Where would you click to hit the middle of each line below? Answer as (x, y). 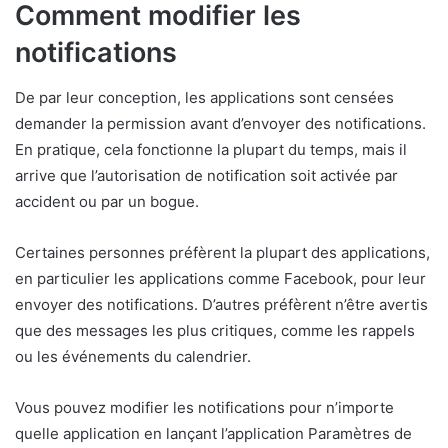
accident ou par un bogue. (107, 201)
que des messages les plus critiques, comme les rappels (215, 330)
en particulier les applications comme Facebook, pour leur (220, 278)
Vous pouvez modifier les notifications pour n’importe (204, 407)
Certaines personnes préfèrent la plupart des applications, (222, 252)
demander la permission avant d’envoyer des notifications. (220, 123)
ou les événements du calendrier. (133, 356)
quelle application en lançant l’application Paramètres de (213, 433)
